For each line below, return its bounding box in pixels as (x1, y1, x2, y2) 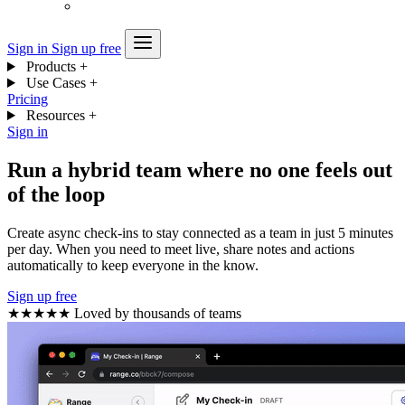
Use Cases (22, 75, 89, 90)
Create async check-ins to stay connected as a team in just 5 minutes (7, 224, 393, 240)
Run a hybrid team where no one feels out (7, 157, 392, 182)
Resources (22, 108, 89, 123)
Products (22, 59, 80, 74)
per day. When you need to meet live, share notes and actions (7, 240, 354, 257)
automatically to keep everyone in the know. (7, 257, 259, 273)
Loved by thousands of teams (74, 305, 241, 321)
